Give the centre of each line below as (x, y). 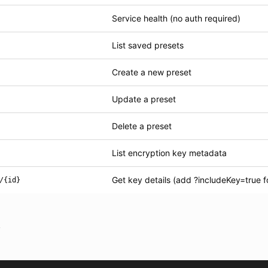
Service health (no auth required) (176, 18)
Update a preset (144, 99)
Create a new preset (152, 72)
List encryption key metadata (169, 153)
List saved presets (148, 45)
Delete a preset (142, 126)
